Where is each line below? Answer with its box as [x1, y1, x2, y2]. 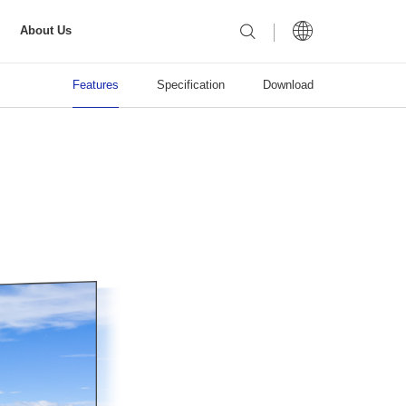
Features [72, 78, 119, 92]
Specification [156, 78, 225, 92]
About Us [19, 24, 72, 38]
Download [262, 78, 314, 92]
